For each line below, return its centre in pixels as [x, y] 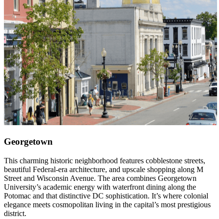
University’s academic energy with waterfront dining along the [100, 187]
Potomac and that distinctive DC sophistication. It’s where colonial [106, 196]
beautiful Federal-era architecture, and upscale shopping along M [104, 169]
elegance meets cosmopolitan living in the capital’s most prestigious [107, 204]
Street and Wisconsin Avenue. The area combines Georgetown [100, 178]
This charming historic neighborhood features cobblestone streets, [105, 160]
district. [15, 213]
